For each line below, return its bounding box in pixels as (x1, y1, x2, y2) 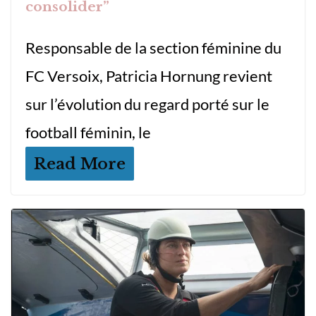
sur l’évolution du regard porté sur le (25, 94, 269, 114)
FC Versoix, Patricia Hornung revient (25, 66, 272, 85)
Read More (34, 153, 126, 174)
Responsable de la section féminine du (25, 37, 281, 57)
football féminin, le (25, 122, 151, 142)
